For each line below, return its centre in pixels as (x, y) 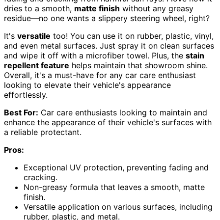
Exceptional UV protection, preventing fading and (116, 167)
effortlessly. (26, 95)
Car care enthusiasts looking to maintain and (123, 112)
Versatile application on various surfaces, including (118, 206)
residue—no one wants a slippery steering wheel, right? (107, 18)
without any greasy (157, 8)
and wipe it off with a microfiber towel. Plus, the (95, 55)
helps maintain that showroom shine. (138, 65)
